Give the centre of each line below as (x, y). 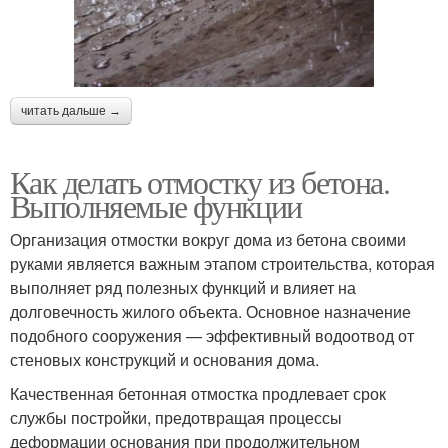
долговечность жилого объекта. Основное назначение (210, 312)
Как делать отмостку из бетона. (199, 182)
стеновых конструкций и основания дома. (164, 360)
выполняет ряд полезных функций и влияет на (183, 288)
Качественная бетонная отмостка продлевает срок (198, 394)
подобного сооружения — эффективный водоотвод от (212, 336)
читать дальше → (71, 111)
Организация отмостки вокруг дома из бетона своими (208, 240)
